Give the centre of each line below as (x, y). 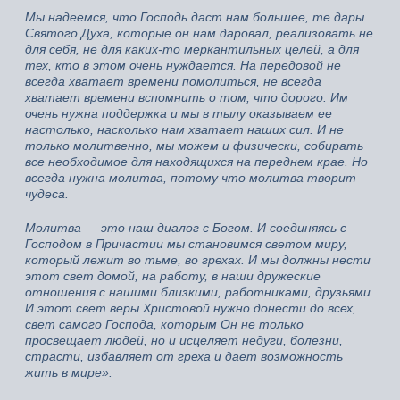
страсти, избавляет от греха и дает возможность (184, 357)
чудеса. (47, 194)
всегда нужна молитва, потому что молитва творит (191, 178)
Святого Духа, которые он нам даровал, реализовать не (199, 33)
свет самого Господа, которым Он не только (164, 325)
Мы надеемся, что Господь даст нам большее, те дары (195, 17)
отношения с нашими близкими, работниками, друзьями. (200, 292)
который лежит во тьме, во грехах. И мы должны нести (198, 260)
